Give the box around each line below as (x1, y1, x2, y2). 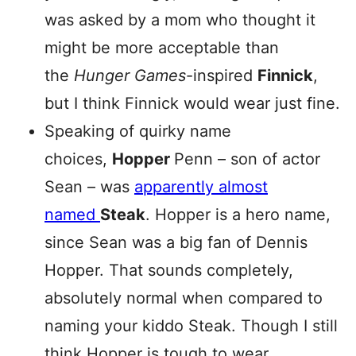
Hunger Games (74, 65, 186, 85)
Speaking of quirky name (44, 121, 231, 141)
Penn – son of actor (174, 149, 320, 168)
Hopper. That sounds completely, (44, 260, 293, 280)
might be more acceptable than (44, 37, 279, 57)
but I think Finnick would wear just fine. (44, 93, 340, 113)
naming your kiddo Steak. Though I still (44, 315, 338, 335)
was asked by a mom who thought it (44, 10, 315, 29)
